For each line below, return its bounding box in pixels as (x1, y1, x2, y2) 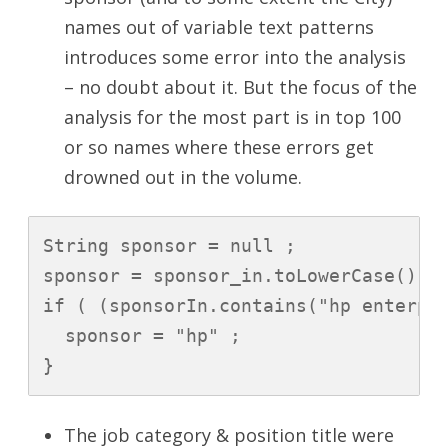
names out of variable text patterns (64, 15, 374, 40)
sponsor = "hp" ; (43, 325, 241, 347)
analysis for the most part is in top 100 (64, 105, 401, 130)
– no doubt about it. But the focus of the (64, 75, 417, 100)
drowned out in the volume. (64, 165, 302, 190)
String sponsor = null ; (43, 235, 296, 257)
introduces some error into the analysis (64, 45, 406, 70)
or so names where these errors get (64, 135, 374, 160)
